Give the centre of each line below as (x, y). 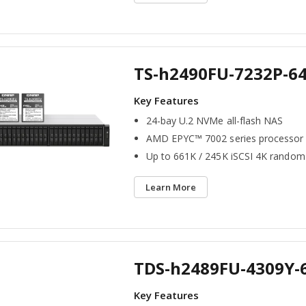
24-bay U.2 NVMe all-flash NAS (214, 121)
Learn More (170, 187)
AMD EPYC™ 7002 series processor (225, 139)
